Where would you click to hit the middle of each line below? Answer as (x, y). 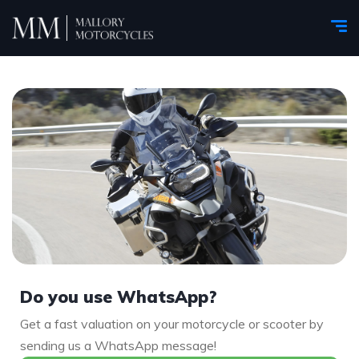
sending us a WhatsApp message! (118, 345)
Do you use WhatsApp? (119, 296)
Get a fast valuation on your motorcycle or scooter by (172, 324)
